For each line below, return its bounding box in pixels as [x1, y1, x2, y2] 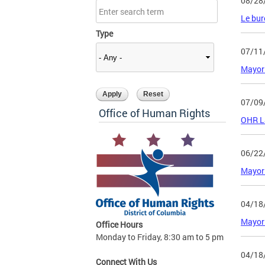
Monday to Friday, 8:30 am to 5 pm [96, 231, 224, 243]
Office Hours [96, 219, 143, 231]
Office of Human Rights [99, 106, 210, 121]
